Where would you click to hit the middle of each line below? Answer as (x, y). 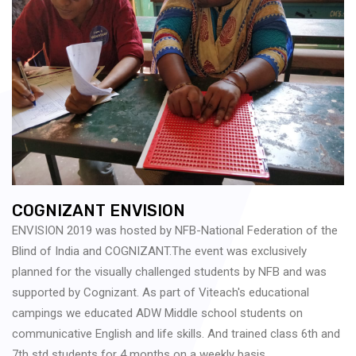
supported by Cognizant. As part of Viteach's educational (161, 292)
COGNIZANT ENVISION (99, 210)
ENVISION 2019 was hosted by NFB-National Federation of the (175, 230)
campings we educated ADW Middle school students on (157, 313)
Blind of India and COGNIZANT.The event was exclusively (159, 251)
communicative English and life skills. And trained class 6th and (176, 333)
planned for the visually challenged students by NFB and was (169, 271)
